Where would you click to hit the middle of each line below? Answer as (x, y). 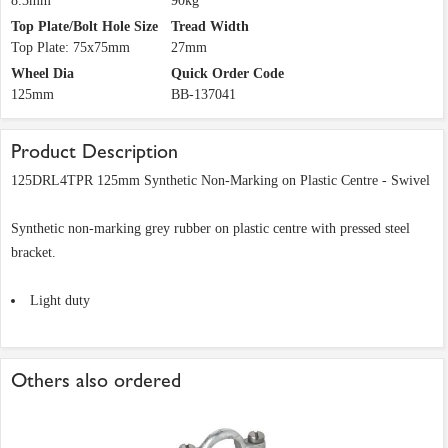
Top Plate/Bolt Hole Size (84, 27)
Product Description (94, 152)
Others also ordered (96, 381)
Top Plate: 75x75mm (70, 48)
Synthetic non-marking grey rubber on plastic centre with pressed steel (210, 229)
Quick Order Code (227, 74)
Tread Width (210, 27)
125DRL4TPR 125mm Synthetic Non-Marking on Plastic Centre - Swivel (220, 181)
